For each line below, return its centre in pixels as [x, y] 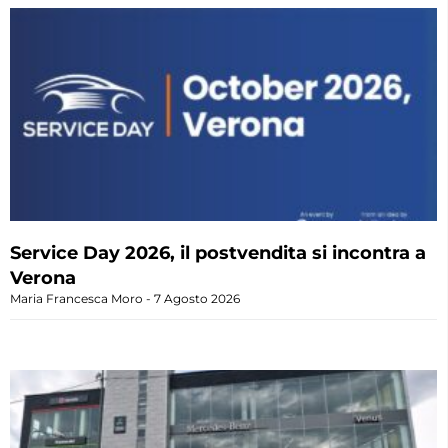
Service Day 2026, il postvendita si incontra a [218, 253]
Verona [43, 278]
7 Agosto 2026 [195, 299]
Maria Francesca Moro [78, 299]
